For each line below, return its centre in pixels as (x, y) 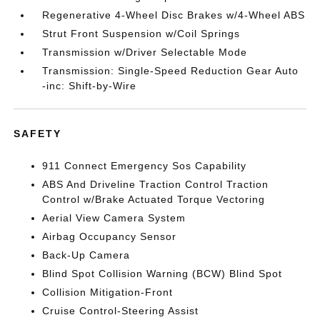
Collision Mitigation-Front (108, 292)
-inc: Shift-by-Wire (90, 86)
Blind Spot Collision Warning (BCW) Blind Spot (162, 274)
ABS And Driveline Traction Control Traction (156, 184)
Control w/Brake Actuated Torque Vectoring (154, 199)
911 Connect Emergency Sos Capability (145, 166)
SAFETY (38, 134)
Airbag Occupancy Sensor (110, 236)
